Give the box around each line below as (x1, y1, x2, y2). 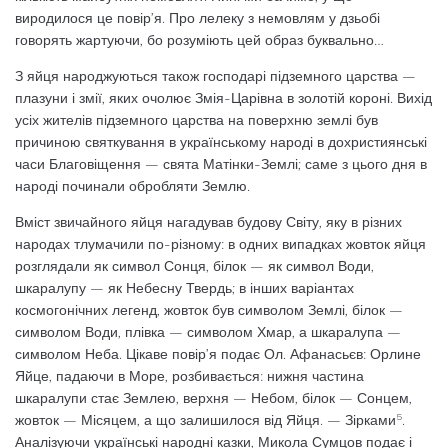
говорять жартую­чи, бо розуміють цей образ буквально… (15, 32, 384, 49)
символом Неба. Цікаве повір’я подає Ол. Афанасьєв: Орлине (15, 346, 421, 363)
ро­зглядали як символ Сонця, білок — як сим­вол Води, (15, 258, 374, 275)
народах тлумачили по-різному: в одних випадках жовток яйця (15, 236, 426, 253)
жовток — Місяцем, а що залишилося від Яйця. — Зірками (15, 412, 396, 429)
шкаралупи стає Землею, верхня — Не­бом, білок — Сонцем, (15, 390, 412, 407)
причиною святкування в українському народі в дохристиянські (15, 134, 427, 151)
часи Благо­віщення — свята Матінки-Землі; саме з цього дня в (15, 156, 427, 173)
